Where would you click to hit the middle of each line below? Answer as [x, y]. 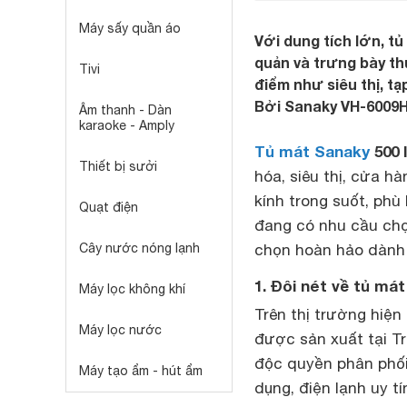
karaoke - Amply [127, 125]
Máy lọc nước [120, 330]
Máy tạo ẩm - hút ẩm [141, 371]
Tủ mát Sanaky [312, 151]
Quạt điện [109, 207]
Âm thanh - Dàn [125, 110]
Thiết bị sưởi [118, 166]
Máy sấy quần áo [130, 28]
